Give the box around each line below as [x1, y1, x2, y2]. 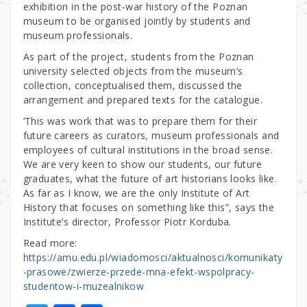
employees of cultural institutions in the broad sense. [23, 143, 273, 156]
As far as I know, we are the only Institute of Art [23, 186, 250, 199]
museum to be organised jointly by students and [23, 14, 251, 27]
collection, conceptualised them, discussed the [23, 78, 243, 92]
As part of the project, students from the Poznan [23, 49, 254, 63]
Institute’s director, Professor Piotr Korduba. [23, 214, 232, 228]
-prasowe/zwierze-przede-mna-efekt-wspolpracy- [23, 265, 255, 278]
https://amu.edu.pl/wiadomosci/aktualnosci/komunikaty [23, 250, 283, 264]
